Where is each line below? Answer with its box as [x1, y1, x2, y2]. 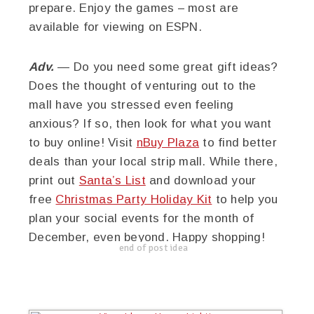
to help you [212, 193, 278, 206]
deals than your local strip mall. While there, [29, 155, 278, 168]
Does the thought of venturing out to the [29, 79, 257, 93]
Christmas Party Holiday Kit [55, 193, 212, 206]
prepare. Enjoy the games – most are [29, 1, 239, 15]
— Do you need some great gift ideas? [54, 60, 278, 74]
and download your [145, 174, 257, 187]
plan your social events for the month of [29, 212, 254, 225]
